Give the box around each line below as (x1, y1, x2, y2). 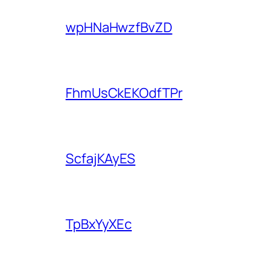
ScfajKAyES (66, 149, 135, 168)
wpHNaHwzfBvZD (66, 18, 172, 36)
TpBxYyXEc (66, 214, 132, 233)
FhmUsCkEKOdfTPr (66, 83, 183, 102)
